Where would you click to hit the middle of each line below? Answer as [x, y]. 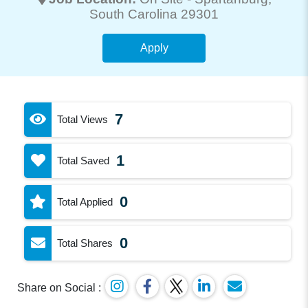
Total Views [83, 119]
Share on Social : [59, 287]
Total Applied [85, 201]
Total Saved [84, 160]
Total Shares [85, 243]
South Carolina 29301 [154, 14]
